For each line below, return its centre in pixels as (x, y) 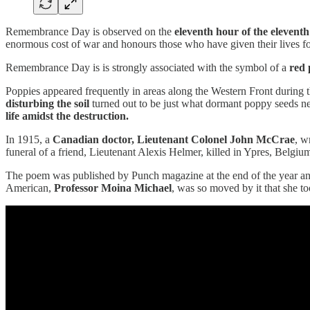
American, (30, 188)
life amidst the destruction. (67, 116)
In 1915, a (29, 139)
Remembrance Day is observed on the (90, 31)
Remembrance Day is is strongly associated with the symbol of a (147, 67)
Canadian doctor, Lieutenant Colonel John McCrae (174, 139)
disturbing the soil (47, 103)
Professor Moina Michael (113, 188)
